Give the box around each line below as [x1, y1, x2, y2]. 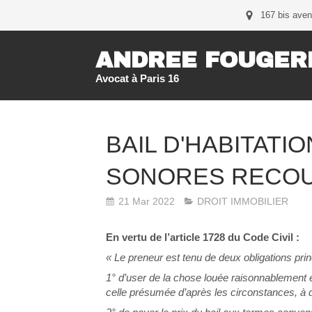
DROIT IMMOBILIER [197, 196, 288, 207]
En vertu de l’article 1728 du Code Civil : [106, 231, 299, 243]
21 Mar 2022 [118, 196, 175, 207]
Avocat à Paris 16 [95, 72, 179, 85]
